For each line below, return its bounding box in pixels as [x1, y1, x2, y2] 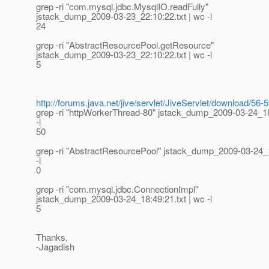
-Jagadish [36, 240, 74, 253]
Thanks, [36, 231, 68, 244]
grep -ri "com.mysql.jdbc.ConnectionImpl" [36, 183, 198, 196]
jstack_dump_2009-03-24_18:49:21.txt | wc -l [36, 192, 212, 205]
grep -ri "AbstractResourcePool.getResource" [36, 38, 214, 52]
